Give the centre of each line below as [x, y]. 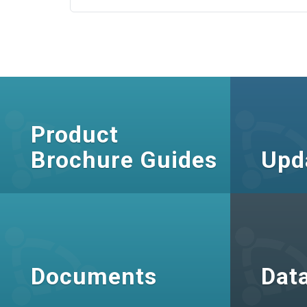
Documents [94, 276]
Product [75, 134]
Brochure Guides [124, 159]
